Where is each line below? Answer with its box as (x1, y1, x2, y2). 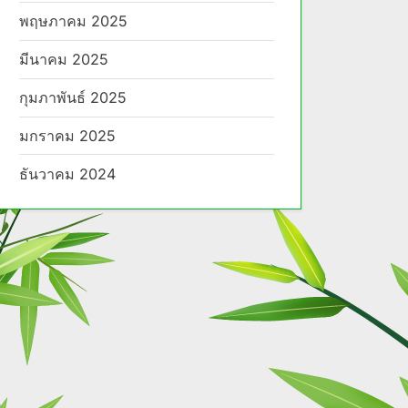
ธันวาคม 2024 (19, 164, 116, 183)
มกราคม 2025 (19, 127, 116, 145)
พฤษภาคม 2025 (19, 12, 127, 31)
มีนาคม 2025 (19, 50, 108, 69)
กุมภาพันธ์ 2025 (19, 88, 127, 107)
